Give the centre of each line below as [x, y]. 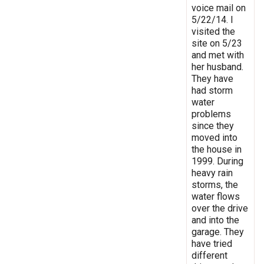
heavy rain [212, 173]
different [209, 255]
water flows [216, 196]
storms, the [215, 184]
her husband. [217, 67]
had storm [212, 90]
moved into [214, 137]
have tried [212, 243]
